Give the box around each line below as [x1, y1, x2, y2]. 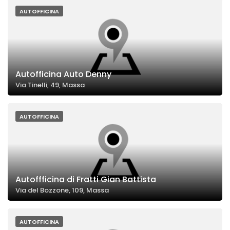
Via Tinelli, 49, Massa [15, 80, 85, 90]
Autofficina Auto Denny [15, 68, 111, 81]
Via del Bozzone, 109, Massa [15, 185, 109, 196]
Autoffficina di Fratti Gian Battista [15, 174, 156, 186]
